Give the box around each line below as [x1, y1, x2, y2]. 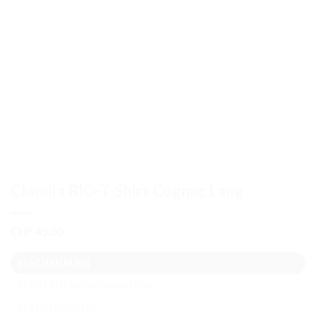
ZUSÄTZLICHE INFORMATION [17, 279, 153, 291]
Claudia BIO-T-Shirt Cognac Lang [11, 181, 243, 201]
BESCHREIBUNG [17, 257, 91, 269]
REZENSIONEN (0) [17, 302, 97, 314]
